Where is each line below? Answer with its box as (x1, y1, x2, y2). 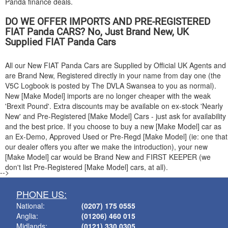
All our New (5, 60, 44, 70)
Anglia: (16, 211, 39, 221)
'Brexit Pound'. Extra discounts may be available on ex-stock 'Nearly (5, 101, 223, 111)
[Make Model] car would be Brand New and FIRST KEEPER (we (5, 152, 211, 162)
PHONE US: (16, 187, 67, 201)
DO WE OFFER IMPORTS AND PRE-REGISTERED (5, 16, 210, 27)
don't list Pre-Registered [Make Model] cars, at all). (5, 162, 168, 172)
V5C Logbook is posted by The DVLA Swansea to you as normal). (5, 80, 216, 91)
